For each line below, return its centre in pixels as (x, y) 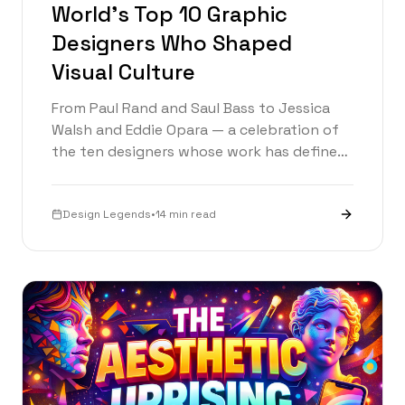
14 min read (186, 214)
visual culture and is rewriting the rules (185, 173)
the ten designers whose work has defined (199, 151)
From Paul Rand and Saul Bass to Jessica (191, 108)
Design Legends (107, 214)
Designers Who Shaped (172, 42)
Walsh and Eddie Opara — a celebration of (195, 129)
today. (74, 194)
